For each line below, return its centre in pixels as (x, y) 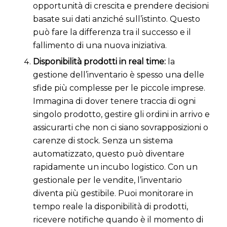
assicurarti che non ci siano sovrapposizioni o (120, 128)
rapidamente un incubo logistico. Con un (115, 167)
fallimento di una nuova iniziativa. (100, 46)
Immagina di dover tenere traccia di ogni (114, 101)
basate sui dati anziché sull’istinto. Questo (116, 19)
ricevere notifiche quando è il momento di (118, 220)
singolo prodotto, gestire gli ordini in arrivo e (121, 115)
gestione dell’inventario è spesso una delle (118, 75)
